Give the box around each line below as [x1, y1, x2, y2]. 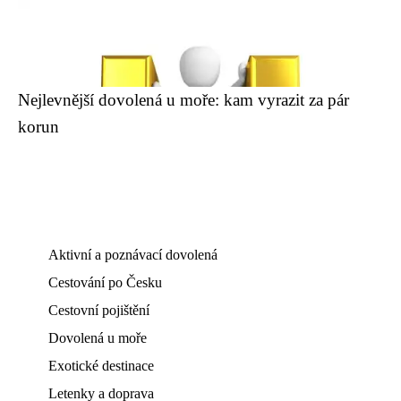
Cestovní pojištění [48, 303, 149, 318]
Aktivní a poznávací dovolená [48, 247, 218, 262]
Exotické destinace [48, 358, 154, 373]
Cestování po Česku [48, 275, 162, 290]
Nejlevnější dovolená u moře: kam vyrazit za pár [18, 90, 349, 109]
